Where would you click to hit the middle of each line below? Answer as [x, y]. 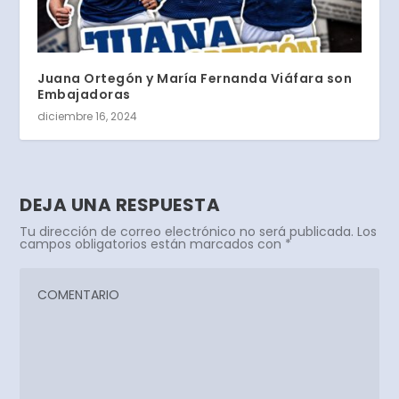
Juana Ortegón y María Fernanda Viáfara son [195, 79]
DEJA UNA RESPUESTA [120, 205]
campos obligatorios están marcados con [153, 244]
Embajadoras [84, 95]
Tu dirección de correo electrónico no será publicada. [187, 232]
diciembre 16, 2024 [88, 117]
